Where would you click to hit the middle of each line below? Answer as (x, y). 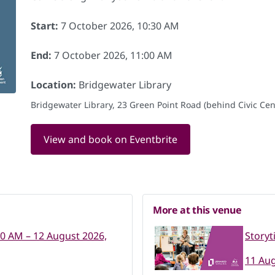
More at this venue (197, 210)
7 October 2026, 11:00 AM (112, 55)
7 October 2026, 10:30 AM (119, 26)
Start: (45, 26)
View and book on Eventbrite (110, 139)
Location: (53, 85)
